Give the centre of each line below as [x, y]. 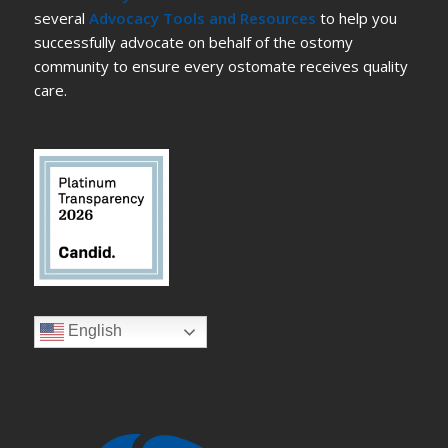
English [92, 331]
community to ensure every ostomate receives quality [220, 66]
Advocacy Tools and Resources [202, 18]
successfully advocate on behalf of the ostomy [193, 42]
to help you [356, 18]
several [61, 18]
